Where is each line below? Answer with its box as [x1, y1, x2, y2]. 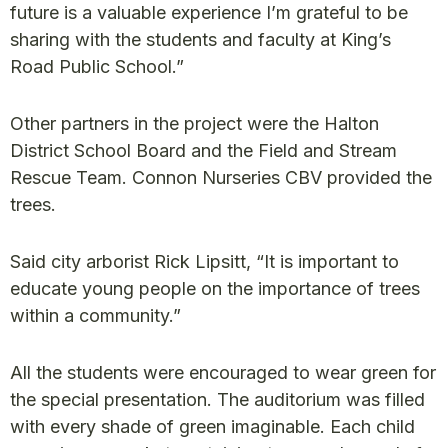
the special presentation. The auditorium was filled [10, 388, 425, 410]
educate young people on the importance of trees [10, 277, 420, 299]
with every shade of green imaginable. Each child [10, 415, 415, 437]
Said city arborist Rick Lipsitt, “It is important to [10, 250, 399, 272]
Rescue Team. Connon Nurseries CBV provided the [10, 166, 432, 188]
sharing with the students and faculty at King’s [10, 28, 391, 50]
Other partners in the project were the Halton [10, 112, 379, 134]
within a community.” [10, 304, 181, 326]
